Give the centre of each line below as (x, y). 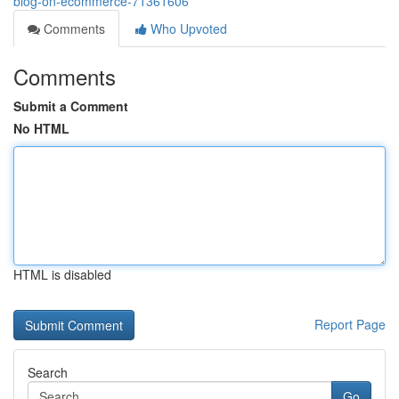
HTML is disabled (62, 274)
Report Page (350, 324)
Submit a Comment (71, 106)
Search (48, 372)
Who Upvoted (187, 28)
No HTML (41, 128)
